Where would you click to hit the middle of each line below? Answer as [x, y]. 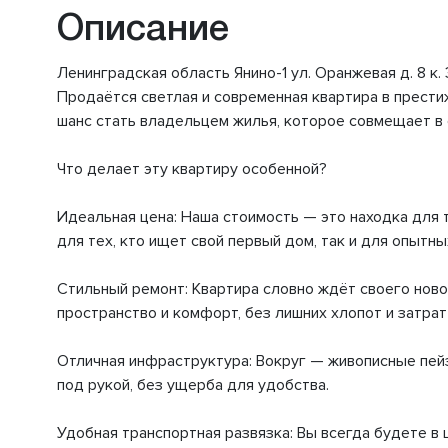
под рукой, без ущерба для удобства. [193, 385]
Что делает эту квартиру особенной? [192, 169]
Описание [143, 31]
